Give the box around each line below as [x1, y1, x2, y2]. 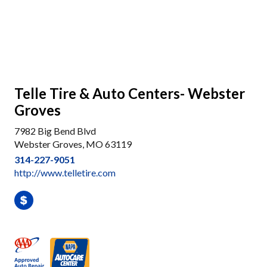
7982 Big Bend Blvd [14, 125, 96, 136]
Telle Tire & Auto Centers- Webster [14, 85, 245, 102]
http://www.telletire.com [14, 167, 116, 178]
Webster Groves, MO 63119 [14, 138, 132, 150]
